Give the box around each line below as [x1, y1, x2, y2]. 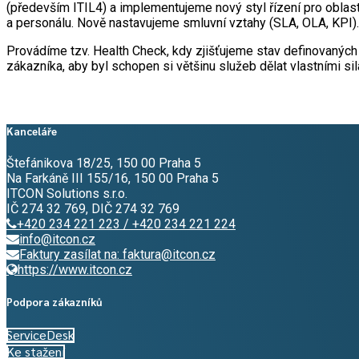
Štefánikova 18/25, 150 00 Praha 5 [6, 155, 201, 171]
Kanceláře [6, 123, 57, 138]
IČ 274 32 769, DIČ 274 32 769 [6, 200, 179, 216]
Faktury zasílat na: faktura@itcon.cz [19, 246, 216, 262]
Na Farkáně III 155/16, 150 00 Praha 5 [6, 170, 219, 186]
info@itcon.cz [19, 231, 95, 247]
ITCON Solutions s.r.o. [6, 185, 127, 201]
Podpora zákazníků [6, 295, 102, 309]
